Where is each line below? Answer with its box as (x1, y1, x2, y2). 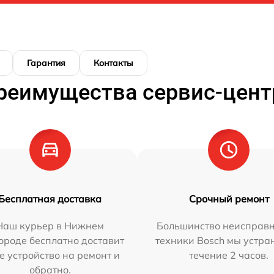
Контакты (94, 57, 133, 68)
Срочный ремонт (188, 192, 269, 205)
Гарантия (27, 57, 65, 68)
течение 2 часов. (189, 248, 269, 261)
